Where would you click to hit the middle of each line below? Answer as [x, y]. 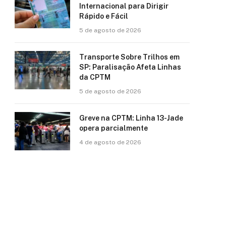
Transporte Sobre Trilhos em [129, 57]
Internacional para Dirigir [124, 6]
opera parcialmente [114, 128]
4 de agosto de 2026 [110, 142]
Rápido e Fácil [104, 16]
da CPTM [95, 77]
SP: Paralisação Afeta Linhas [130, 67]
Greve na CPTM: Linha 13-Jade [131, 118]
